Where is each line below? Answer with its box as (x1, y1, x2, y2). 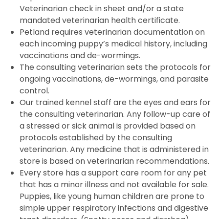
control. (20, 85, 49, 96)
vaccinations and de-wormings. (20, 50, 140, 61)
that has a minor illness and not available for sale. (20, 179, 209, 190)
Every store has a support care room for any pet (20, 167, 207, 178)
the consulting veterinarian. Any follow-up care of (20, 109, 210, 120)
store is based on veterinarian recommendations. (20, 155, 209, 167)
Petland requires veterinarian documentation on (20, 26, 205, 38)
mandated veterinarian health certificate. (20, 15, 180, 26)
